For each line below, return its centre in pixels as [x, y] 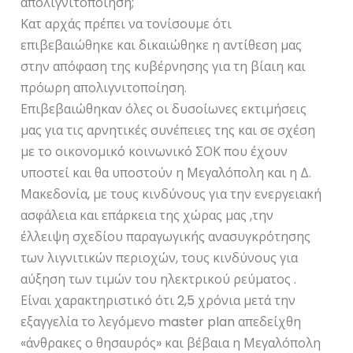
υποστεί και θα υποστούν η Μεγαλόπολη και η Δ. [166, 173]
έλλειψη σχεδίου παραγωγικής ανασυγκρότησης [166, 236]
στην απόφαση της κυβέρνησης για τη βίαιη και [163, 66]
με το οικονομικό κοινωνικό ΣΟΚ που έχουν [154, 151]
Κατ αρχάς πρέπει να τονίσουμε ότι [126, 24]
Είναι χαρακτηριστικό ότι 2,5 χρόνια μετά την [158, 300]
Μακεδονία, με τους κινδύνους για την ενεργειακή [171, 194]
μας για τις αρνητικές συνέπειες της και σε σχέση [168, 130]
